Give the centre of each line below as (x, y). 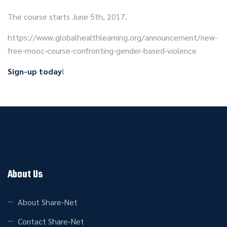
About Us (25, 175)
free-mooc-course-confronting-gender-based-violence (102, 50)
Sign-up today (35, 71)
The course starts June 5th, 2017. (67, 16)
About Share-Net (48, 202)
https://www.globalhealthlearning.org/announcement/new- (112, 37)
